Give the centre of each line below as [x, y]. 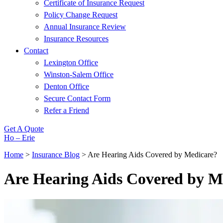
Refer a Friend [66, 110]
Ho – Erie [19, 138]
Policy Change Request [81, 15]
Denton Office [66, 86]
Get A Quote [24, 129]
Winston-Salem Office [79, 74]
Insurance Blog [56, 155]
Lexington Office [71, 62]
